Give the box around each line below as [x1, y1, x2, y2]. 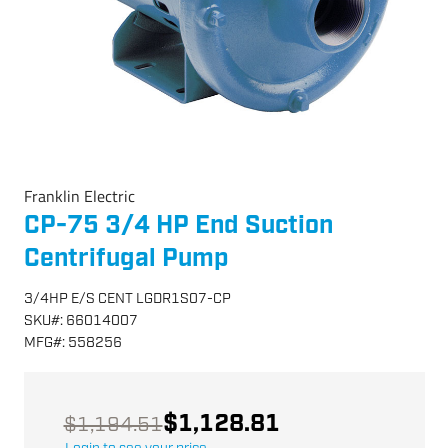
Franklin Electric [23, 184, 135, 208]
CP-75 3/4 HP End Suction [23, 209, 333, 242]
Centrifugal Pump [23, 242, 229, 275]
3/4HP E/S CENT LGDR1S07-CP [23, 289, 231, 308]
